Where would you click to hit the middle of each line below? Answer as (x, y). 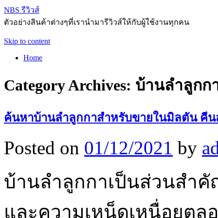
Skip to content (27, 41)
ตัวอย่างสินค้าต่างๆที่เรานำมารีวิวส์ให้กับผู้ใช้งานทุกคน (97, 22)
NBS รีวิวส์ (22, 10)
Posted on (42, 147)
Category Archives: (70, 85)
